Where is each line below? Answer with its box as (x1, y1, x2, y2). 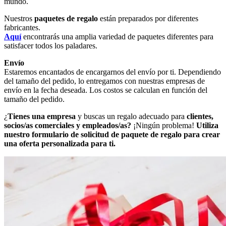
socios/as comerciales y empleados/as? (4, 121, 131, 130)
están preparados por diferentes (98, 14, 198, 23)
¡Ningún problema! (131, 121, 196, 130)
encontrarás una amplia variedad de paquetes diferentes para (21, 32, 213, 41)
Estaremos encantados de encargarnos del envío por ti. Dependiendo (4, 67, 221, 76)
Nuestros (4, 14, 34, 23)
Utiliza (196, 121, 218, 130)
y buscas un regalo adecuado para (76, 111, 187, 121)
